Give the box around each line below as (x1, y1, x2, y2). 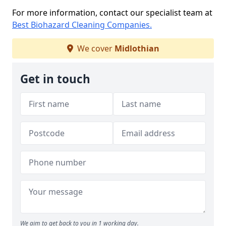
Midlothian (114, 43, 159, 54)
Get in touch (20, 71, 90, 87)
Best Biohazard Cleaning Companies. (12, 19, 152, 30)
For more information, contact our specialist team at (12, 7, 212, 18)
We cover (75, 43, 115, 54)
